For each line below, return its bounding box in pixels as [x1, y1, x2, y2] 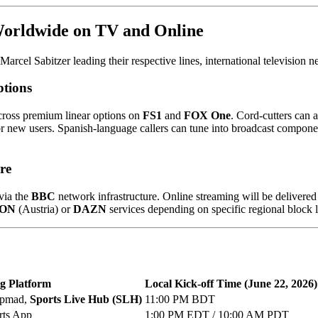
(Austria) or [16, 202, 73, 215]
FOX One [184, 109, 231, 122]
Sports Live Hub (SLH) [30, 293, 142, 306]
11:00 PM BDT [145, 293, 215, 306]
